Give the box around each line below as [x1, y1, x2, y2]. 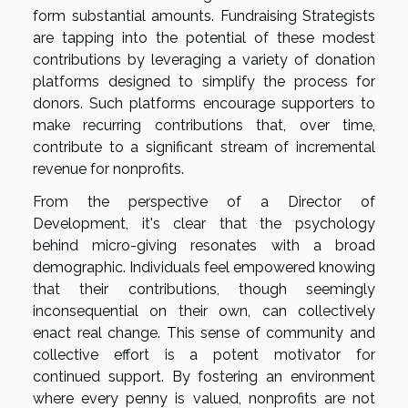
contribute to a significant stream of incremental [33, 138, 375, 156]
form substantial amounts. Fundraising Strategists [33, 6, 375, 25]
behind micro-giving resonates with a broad [33, 236, 375, 254]
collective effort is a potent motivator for [33, 345, 375, 363]
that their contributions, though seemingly [33, 280, 375, 298]
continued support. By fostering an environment [33, 367, 375, 385]
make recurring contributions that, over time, [33, 116, 375, 134]
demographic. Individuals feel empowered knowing [33, 258, 375, 276]
